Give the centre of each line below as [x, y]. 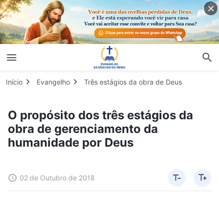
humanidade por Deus [71, 142]
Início [14, 82]
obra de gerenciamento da [83, 129]
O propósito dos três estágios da [100, 115]
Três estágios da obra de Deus [133, 82]
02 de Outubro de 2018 [57, 177]
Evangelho [53, 82]
